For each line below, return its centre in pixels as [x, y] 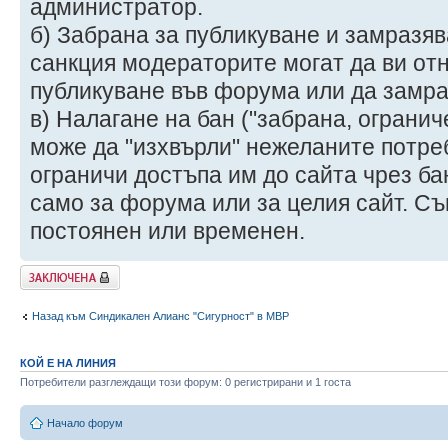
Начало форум [85, 423]
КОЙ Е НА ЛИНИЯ [68, 362]
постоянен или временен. [167, 230]
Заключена [48, 270]
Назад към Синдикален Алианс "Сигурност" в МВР [160, 316]
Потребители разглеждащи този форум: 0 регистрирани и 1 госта [185, 381]
